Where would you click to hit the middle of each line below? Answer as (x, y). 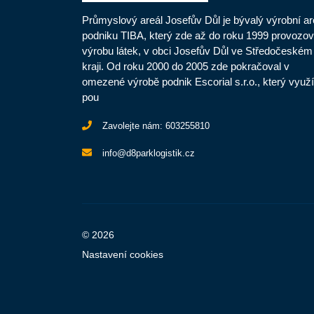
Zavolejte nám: (134, 126)
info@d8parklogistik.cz (149, 153)
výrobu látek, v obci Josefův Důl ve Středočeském (197, 51)
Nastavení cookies (123, 255)
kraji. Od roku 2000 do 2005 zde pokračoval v (186, 67)
